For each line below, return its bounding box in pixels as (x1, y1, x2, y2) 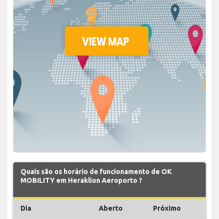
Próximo (153, 204, 181, 212)
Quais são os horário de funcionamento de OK (21, 167, 172, 175)
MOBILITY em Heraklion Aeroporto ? (21, 176, 142, 184)
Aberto (99, 204, 123, 212)
